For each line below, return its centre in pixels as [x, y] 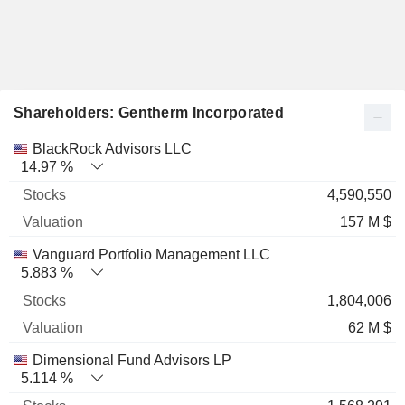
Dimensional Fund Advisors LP [132, 360]
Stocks [82, 147]
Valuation [165, 147]
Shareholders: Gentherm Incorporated [149, 112]
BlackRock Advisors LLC [112, 148]
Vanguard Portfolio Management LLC [151, 254]
